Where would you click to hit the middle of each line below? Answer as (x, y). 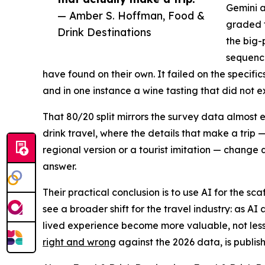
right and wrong (79, 242)
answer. (59, 167)
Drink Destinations (104, 32)
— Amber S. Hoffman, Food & (131, 16)
